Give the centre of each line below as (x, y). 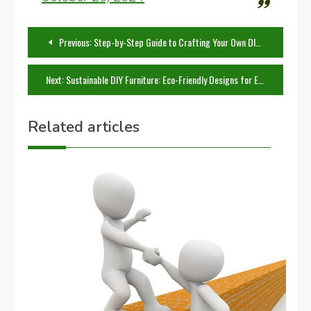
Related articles (84, 127)
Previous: (75, 42)
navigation (78, 67)
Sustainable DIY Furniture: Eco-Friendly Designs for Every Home (162, 80)
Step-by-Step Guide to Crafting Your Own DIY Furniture (175, 42)
